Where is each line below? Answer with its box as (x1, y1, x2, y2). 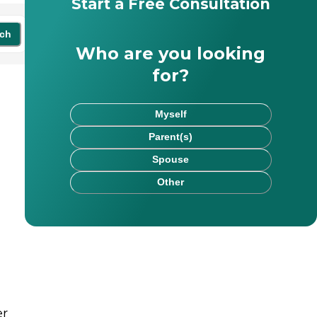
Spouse (152, 154, 190, 166)
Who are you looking (76, 42, 266, 64)
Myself (154, 108, 187, 120)
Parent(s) (149, 131, 193, 143)
